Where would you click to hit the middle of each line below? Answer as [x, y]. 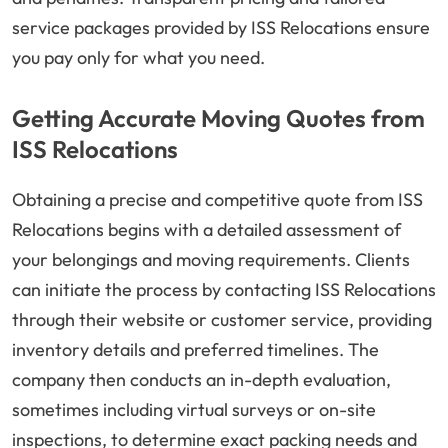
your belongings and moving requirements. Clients [211, 260]
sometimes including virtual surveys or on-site [194, 410]
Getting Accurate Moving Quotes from [218, 118]
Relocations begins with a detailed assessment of [206, 230]
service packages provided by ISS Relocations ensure [221, 28]
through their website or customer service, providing [222, 320]
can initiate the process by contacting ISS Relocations [224, 290]
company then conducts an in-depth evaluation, [201, 380]
